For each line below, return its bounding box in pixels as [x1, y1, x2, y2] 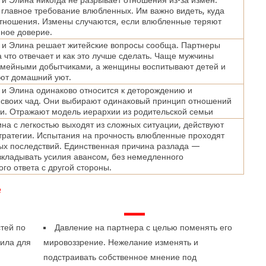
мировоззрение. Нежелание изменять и [43, 237, 199, 247]
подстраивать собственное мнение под [43, 252, 197, 262]
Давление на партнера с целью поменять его [55, 222, 233, 232]
